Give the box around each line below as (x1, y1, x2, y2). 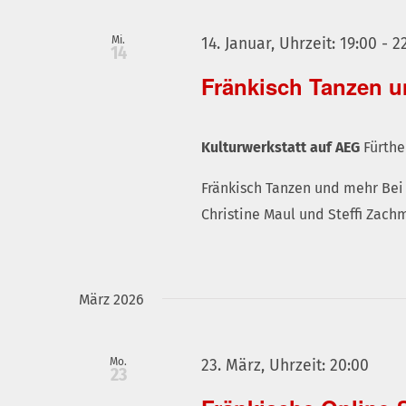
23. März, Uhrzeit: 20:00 (201, 356, 370, 376)
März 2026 (79, 291, 144, 309)
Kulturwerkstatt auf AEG (201, 139, 364, 157)
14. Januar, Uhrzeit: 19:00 (201, 34, 378, 53)
